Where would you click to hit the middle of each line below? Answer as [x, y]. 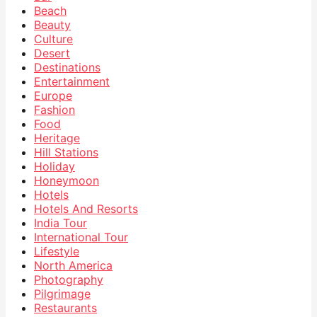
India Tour [60, 223]
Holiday [54, 167]
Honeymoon [67, 181]
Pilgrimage [62, 294]
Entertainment [72, 82]
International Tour [81, 237]
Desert [52, 53]
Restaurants [65, 308]
